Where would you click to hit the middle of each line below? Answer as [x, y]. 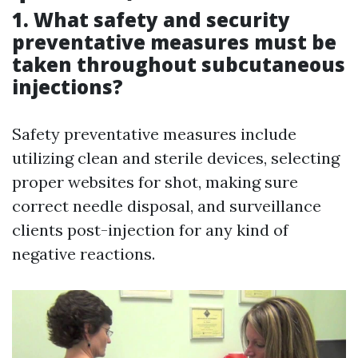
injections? [68, 87]
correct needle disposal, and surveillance [167, 206]
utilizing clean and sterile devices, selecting [176, 158]
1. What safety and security [151, 20]
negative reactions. [84, 254]
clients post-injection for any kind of [150, 230]
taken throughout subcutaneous [179, 64]
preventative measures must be [174, 42]
